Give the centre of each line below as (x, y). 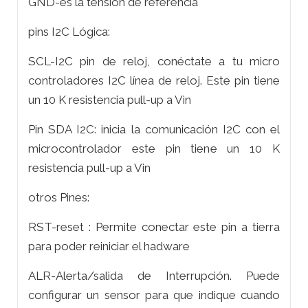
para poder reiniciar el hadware (109, 246)
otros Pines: (59, 198)
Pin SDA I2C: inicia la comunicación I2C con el (154, 130)
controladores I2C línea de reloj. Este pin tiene (154, 81)
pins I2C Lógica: (69, 32)
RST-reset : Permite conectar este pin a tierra (154, 227)
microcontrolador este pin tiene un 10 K (154, 149)
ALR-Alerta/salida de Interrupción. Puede (154, 276)
